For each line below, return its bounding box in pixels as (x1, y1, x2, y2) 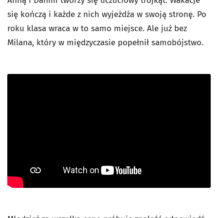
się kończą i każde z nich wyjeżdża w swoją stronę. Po (7, 9, 206, 20)
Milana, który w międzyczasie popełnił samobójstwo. (7, 37, 203, 48)
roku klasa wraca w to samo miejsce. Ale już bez (7, 23, 187, 34)
